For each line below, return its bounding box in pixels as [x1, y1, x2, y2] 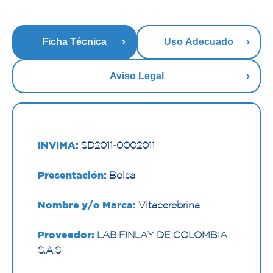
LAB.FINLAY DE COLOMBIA [94, 229, 227, 241]
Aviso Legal [109, 71, 164, 82]
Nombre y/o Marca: [38, 199, 136, 211]
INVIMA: [38, 140, 79, 151]
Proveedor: [38, 229, 94, 241]
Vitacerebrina [136, 199, 200, 211]
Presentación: [38, 169, 107, 181]
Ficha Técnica [42, 37, 107, 48]
